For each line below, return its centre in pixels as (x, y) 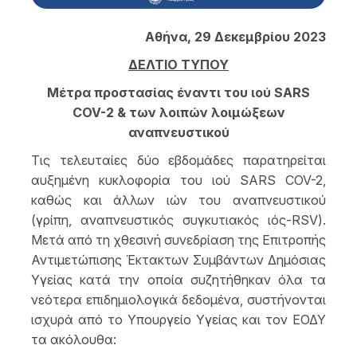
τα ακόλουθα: (74, 340)
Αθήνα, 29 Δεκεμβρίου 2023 (235, 37)
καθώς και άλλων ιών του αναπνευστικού (178, 200)
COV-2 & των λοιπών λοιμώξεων (178, 113)
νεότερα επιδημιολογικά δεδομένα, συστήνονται (178, 300)
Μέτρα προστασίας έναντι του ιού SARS (178, 93)
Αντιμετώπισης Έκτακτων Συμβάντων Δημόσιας (178, 260)
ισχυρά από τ (73, 320)
